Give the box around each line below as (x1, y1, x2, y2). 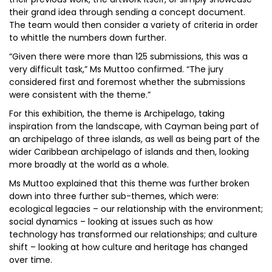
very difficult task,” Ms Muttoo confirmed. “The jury (9, 63, 223, 75)
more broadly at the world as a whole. (9, 158, 169, 171)
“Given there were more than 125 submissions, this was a (9, 50, 248, 63)
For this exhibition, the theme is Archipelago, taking (9, 107, 225, 120)
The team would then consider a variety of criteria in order (9, 19, 258, 31)
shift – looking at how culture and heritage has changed (9, 241, 248, 253)
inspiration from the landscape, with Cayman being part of (9, 120, 259, 132)
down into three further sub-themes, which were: (9, 190, 219, 202)
